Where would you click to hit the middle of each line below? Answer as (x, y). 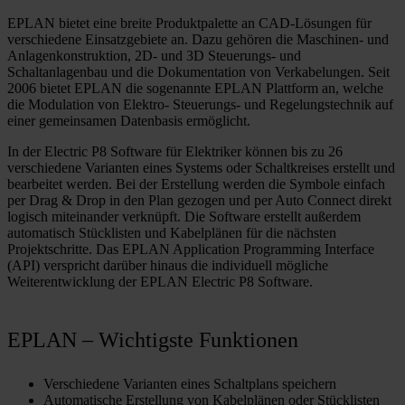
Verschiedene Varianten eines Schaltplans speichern (190, 383)
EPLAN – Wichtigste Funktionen (153, 340)
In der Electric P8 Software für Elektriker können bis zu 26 (175, 151)
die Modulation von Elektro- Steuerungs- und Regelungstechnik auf (200, 104)
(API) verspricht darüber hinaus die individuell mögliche (168, 265)
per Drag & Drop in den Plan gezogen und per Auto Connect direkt (199, 200)
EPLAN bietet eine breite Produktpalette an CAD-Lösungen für (189, 23)
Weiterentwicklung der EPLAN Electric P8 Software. (160, 281)
